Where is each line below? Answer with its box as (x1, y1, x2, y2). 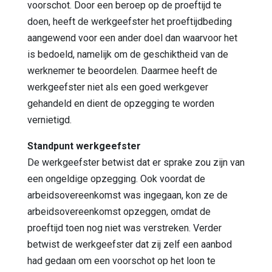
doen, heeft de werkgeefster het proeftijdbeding (27, 15, 232, 27)
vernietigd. (27, 114, 72, 126)
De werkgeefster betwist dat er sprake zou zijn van (27, 156, 245, 168)
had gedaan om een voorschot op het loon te (27, 254, 216, 267)
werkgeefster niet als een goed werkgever (27, 81, 208, 93)
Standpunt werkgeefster (27, 140, 141, 152)
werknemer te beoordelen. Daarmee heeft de (27, 64, 217, 76)
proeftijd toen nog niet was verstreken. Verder (27, 222, 222, 234)
